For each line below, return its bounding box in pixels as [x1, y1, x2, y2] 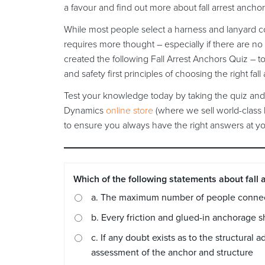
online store [106, 105, 153, 117]
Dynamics [64, 105, 106, 117]
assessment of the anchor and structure [91, 247, 253, 259]
